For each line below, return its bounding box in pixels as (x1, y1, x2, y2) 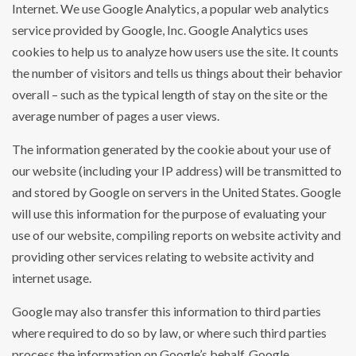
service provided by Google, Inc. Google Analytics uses (12, 22, 308, 38)
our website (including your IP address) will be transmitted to (12, 163, 342, 179)
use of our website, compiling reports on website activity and (12, 227, 341, 243)
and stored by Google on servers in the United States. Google (12, 184, 341, 200)
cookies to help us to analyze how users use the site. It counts (12, 44, 339, 60)
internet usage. (12, 270, 91, 286)
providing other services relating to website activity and (12, 249, 314, 265)
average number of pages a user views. (12, 108, 219, 124)
